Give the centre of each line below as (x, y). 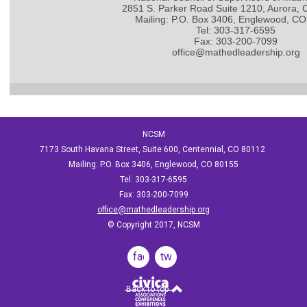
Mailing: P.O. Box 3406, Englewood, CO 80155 (153, 164)
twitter (176, 257)
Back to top (148, 289)
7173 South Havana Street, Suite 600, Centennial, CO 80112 (153, 149)
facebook (156, 257)
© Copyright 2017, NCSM (153, 225)
